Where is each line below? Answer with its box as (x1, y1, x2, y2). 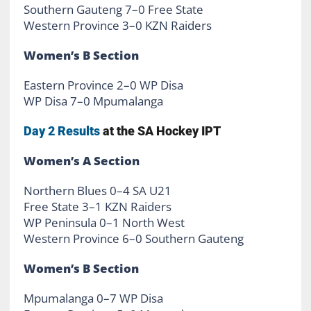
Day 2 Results (23, 124, 100, 139)
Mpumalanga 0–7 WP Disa (23, 290, 163, 307)
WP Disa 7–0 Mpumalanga (23, 93, 163, 110)
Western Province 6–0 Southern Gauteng (23, 230, 244, 247)
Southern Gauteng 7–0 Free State (23, 1, 203, 18)
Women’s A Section (23, 153, 140, 169)
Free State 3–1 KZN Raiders (23, 199, 171, 215)
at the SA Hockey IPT (99, 124, 221, 139)
